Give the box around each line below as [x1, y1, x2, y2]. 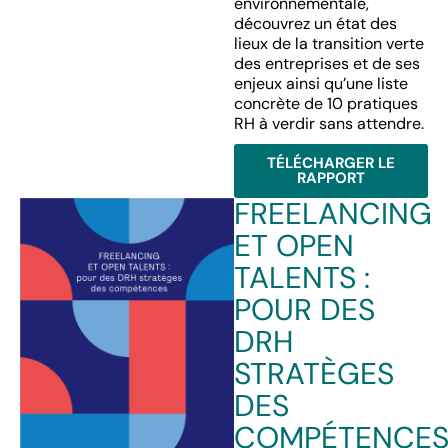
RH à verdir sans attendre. [233, 113, 424, 134]
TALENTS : [233, 258, 370, 297]
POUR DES [233, 290, 375, 329]
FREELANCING [233, 194, 432, 233]
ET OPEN [233, 226, 354, 265]
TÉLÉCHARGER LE [266, 153, 396, 173]
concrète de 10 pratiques [233, 93, 418, 114]
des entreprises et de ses [233, 53, 420, 74]
